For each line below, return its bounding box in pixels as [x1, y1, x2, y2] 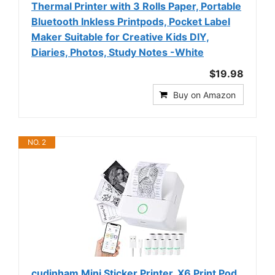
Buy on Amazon [173, 90, 236, 101]
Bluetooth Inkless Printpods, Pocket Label [31, 15, 230, 28]
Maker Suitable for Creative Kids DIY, [31, 31, 209, 44]
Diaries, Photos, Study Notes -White [31, 46, 204, 59]
